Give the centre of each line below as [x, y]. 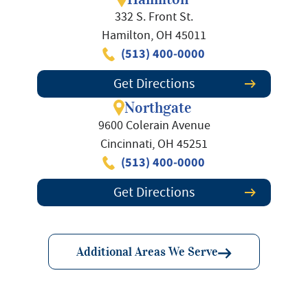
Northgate [158, 108]
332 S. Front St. [154, 17]
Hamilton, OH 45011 [154, 35]
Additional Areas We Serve [147, 252]
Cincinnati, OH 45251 [154, 144]
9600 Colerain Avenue [154, 125]
